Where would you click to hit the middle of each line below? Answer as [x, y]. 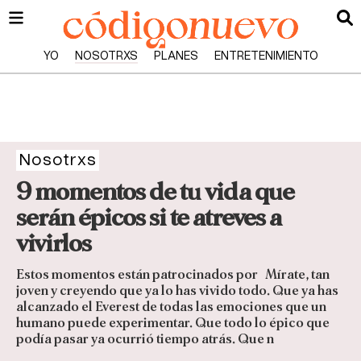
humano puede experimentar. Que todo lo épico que [173, 323]
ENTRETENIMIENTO [266, 56]
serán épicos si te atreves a [149, 218]
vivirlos [54, 243]
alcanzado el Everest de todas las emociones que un [171, 307]
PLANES [176, 56]
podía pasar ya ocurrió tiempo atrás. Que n [145, 339]
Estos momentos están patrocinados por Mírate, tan [173, 275]
